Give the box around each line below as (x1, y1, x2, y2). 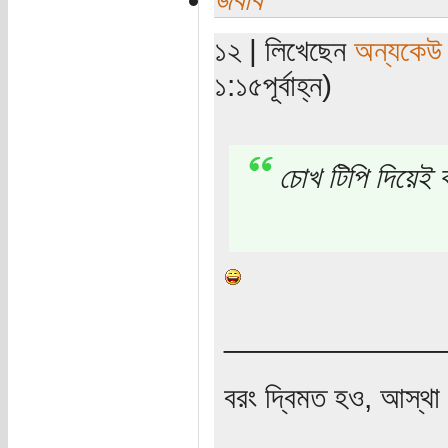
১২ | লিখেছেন (213, 33, 354, 68)
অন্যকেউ (353, 33, 442, 68)
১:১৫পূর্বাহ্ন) (213, 68, 332, 103)
